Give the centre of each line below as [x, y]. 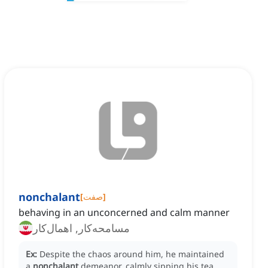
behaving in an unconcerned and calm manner [124, 213]
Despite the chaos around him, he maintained [132, 254]
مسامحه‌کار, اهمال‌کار [81, 228]
